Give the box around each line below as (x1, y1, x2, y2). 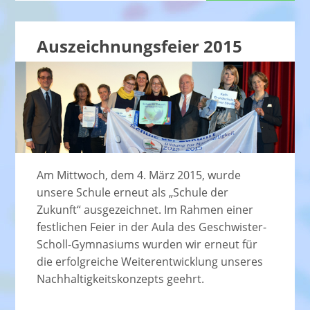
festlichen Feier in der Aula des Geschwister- (36, 219, 266, 235)
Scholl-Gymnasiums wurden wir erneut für (36, 237, 257, 253)
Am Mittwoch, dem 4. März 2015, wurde (36, 167, 241, 183)
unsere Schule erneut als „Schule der (36, 185, 228, 201)
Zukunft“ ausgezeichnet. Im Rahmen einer (36, 202, 253, 218)
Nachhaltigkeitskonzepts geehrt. (36, 271, 204, 287)
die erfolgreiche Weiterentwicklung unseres (36, 254, 263, 270)
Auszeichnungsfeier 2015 (36, 34, 242, 57)
